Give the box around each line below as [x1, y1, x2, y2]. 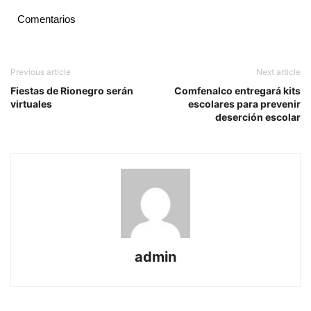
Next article [256, 67, 301, 78]
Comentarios [17, 13, 76, 26]
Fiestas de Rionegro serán [10, 85, 133, 97]
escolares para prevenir [188, 98, 301, 110]
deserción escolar [215, 111, 301, 124]
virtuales [10, 98, 52, 110]
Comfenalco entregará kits [174, 85, 301, 97]
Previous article [10, 67, 71, 78]
